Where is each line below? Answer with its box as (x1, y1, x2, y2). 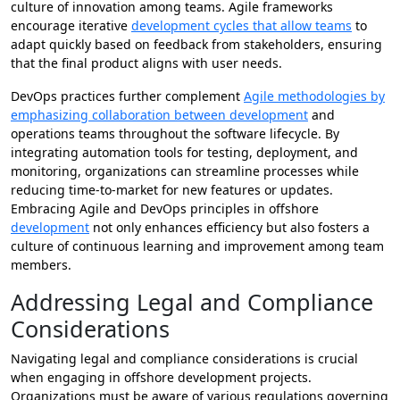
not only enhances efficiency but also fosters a (89, 219, 370, 237)
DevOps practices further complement (11, 87, 244, 105)
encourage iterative (11, 17, 131, 35)
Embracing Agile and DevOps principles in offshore (11, 200, 319, 218)
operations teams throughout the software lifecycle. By (11, 125, 339, 143)
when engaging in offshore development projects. (11, 369, 312, 387)
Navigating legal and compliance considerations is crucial (11, 350, 358, 368)
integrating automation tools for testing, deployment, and (11, 144, 358, 162)
